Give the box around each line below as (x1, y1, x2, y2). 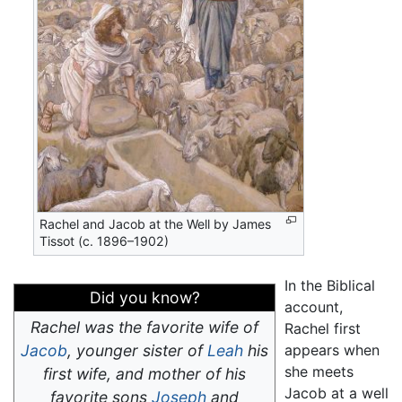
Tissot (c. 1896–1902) (39, 232, 170, 249)
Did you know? (89, 287, 200, 307)
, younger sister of (67, 340, 207, 360)
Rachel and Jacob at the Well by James (39, 215, 272, 232)
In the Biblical (284, 275, 375, 294)
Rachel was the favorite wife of (31, 317, 258, 336)
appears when (284, 340, 380, 359)
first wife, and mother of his (43, 363, 246, 383)
